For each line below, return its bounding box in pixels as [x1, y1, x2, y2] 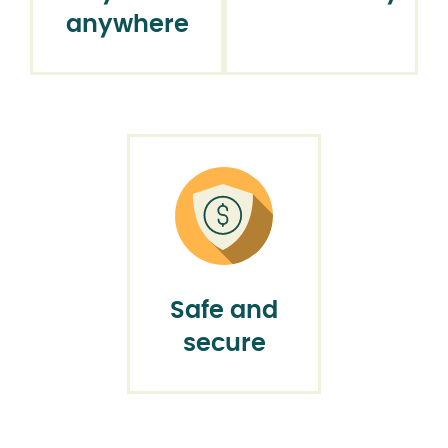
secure [182, 331, 266, 356]
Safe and [170, 298, 278, 323]
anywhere [65, 13, 189, 38]
